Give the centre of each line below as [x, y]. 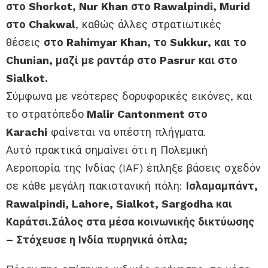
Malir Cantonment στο [146, 114]
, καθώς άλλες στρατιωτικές [148, 25]
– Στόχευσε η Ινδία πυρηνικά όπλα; [97, 240]
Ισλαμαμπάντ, [222, 186]
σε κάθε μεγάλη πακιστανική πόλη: [96, 186]
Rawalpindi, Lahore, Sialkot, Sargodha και [119, 204]
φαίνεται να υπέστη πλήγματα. [127, 132]
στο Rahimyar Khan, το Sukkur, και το [145, 42]
